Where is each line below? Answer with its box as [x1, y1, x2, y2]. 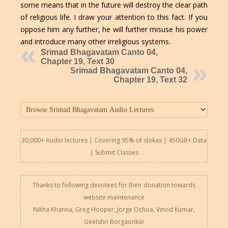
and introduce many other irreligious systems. [20, 37, 170, 47]
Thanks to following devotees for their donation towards [33, 180, 195, 189]
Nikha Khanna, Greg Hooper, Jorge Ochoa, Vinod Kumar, [33, 205, 195, 214]
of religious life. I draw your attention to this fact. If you [20, 12, 208, 22]
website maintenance [83, 192, 145, 202]
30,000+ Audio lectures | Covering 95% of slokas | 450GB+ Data [21, 135, 207, 145]
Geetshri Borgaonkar [83, 217, 145, 226]
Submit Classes [95, 148, 138, 157]
